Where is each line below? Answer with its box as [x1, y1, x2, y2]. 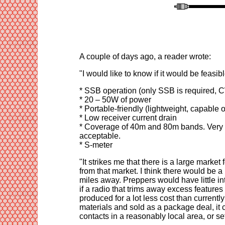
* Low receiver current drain [79, 113, 177, 122]
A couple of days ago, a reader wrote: [79, 52, 211, 61]
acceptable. [79, 131, 121, 140]
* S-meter [79, 140, 113, 149]
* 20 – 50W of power [79, 95, 151, 104]
